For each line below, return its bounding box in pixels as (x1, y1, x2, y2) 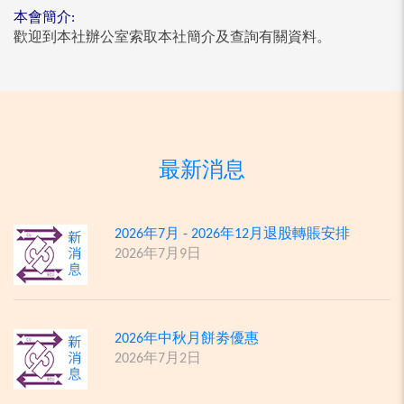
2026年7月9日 (115, 247, 201, 262)
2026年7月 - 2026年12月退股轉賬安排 (115, 227, 350, 242)
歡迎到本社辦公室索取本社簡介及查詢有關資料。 (14, 31, 331, 45)
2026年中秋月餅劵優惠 (115, 332, 259, 347)
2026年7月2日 (115, 352, 201, 367)
